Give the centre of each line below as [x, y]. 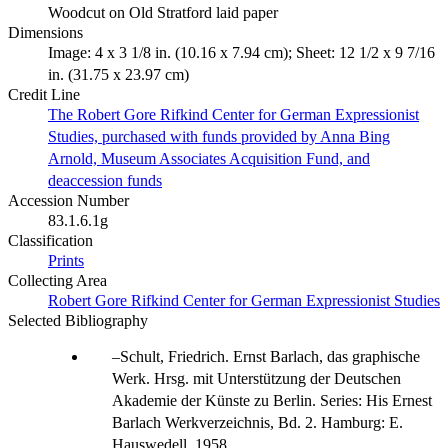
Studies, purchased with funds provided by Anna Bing [219, 136]
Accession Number [68, 200]
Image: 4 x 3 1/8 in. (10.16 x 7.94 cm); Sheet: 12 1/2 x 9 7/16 [241, 52]
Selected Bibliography [78, 320]
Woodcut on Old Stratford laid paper [163, 12]
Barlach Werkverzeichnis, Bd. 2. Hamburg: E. [257, 422]
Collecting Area [57, 280]
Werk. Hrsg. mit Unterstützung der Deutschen [256, 378]
